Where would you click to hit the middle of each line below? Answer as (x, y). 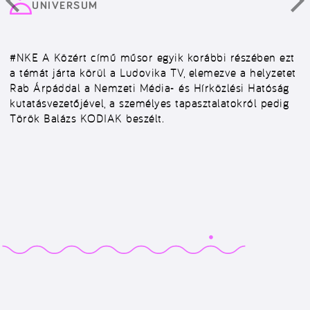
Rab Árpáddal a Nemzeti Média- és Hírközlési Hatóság (149, 88)
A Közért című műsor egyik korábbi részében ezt (166, 57)
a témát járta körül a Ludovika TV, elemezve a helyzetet (153, 73)
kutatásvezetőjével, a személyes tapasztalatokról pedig (149, 103)
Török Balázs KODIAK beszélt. (87, 118)
